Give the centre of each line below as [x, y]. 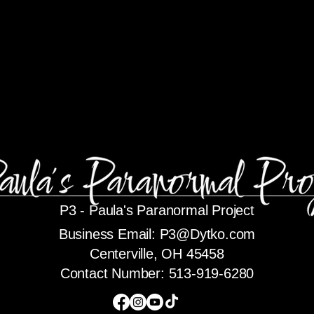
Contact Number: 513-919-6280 [157, 273]
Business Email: [109, 234]
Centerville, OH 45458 [157, 254]
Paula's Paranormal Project [172, 210]
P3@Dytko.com [207, 234]
